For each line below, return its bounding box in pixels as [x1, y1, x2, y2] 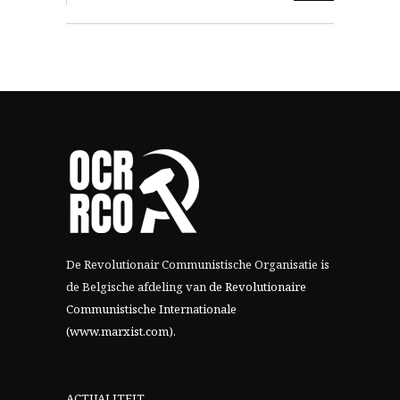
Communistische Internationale [66, 301, 237, 318]
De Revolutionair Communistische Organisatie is [66, 256, 329, 273]
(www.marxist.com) [66, 323, 173, 340]
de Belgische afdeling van [66, 279, 209, 296]
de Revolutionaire [209, 279, 306, 296]
